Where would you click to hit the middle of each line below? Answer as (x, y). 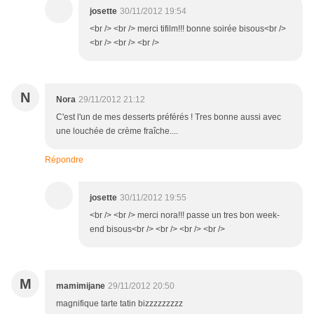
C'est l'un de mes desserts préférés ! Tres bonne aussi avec (169, 117)
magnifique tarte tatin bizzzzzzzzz (120, 304)
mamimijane (81, 286)
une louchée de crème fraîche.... (117, 131)
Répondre (64, 160)
